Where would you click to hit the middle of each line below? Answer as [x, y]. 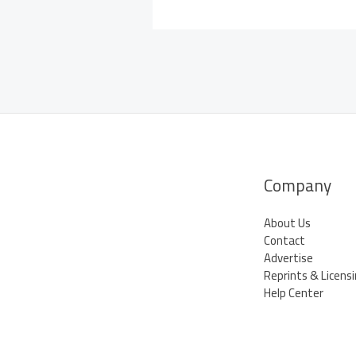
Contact [284, 240]
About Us [287, 222]
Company [298, 185]
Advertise [288, 257]
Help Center [294, 292]
